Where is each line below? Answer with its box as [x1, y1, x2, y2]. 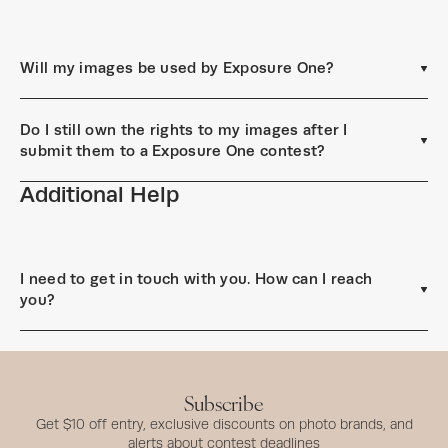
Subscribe [184, 389, 264, 417]
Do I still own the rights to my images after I [20, 121, 348, 138]
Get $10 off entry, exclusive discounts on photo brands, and [35, 417, 413, 432]
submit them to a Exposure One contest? [20, 142, 326, 159]
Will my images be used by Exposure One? [20, 59, 335, 76]
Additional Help [20, 182, 179, 207]
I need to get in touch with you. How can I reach [20, 270, 373, 287]
